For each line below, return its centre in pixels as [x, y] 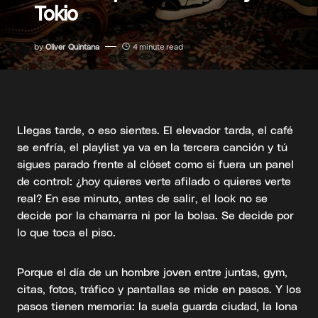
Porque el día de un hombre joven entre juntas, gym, [152, 271]
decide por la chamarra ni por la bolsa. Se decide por [155, 214]
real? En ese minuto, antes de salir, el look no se [142, 197]
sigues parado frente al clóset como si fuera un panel [155, 163]
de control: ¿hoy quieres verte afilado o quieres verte [154, 180]
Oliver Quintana [72, 46]
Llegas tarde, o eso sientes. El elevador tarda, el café [155, 129]
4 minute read [158, 46]
